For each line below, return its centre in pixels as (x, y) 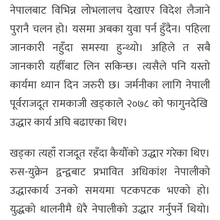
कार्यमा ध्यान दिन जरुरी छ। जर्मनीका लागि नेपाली (110, 85)
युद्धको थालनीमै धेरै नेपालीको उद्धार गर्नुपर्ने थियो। (110, 209)
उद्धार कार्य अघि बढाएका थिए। (69, 122)
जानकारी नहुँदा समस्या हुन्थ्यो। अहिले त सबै (110, 48)
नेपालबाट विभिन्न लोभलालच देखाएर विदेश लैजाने (110, 10)
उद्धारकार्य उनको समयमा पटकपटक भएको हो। (110, 191)
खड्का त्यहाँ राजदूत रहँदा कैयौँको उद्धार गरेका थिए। (110, 153)
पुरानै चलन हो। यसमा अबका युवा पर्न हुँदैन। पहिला (110, 29)
